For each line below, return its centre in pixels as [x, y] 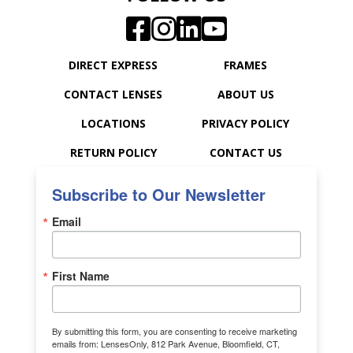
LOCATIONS [113, 123]
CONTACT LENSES [113, 94]
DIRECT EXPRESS [113, 65]
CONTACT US [245, 152]
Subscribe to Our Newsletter [158, 194]
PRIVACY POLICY [245, 123]
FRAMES [245, 65]
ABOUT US [245, 94]
